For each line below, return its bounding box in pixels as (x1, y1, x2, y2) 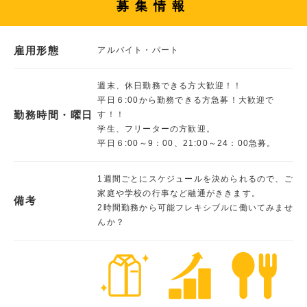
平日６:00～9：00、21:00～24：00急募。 (97, 138, 276, 148)
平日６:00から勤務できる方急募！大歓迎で (97, 95, 275, 105)
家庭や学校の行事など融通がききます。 (97, 188, 261, 198)
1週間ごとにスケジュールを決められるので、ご (97, 173, 293, 184)
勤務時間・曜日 (14, 108, 93, 121)
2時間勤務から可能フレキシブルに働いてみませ (97, 202, 293, 212)
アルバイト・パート (97, 45, 180, 55)
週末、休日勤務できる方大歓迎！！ (97, 80, 243, 90)
